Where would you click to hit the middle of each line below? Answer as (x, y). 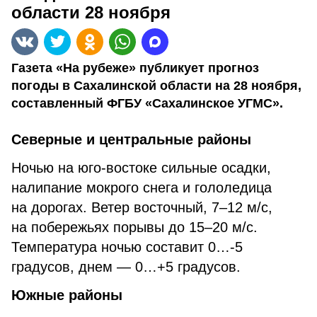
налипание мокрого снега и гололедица (142, 188)
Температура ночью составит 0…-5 (127, 247)
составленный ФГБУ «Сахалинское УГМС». (147, 103)
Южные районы (67, 295)
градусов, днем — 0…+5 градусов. (126, 267)
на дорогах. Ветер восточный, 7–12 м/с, (142, 207)
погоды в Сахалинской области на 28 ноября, (156, 86)
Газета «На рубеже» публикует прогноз (135, 68)
